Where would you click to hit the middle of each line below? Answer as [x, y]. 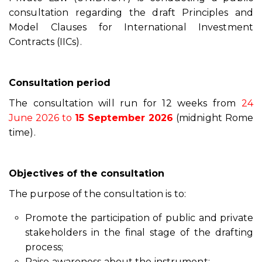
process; [44, 247]
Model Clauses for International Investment [131, 27]
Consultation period [60, 83]
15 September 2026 [124, 118]
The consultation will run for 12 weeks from [125, 103]
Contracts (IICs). [45, 42]
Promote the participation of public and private [139, 218]
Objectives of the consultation [87, 173]
